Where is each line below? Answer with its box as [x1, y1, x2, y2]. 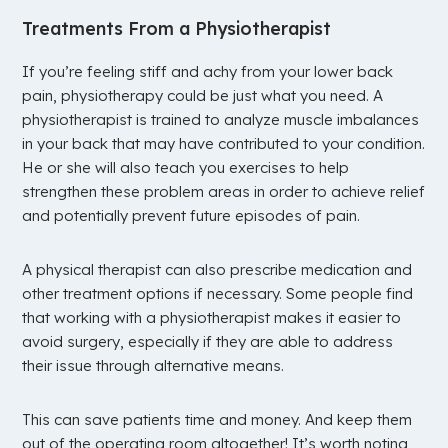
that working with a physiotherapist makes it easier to [22, 308, 402, 328]
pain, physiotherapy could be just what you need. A [22, 86, 384, 106]
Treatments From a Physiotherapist [22, 17, 332, 40]
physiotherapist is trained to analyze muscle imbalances [22, 110, 420, 130]
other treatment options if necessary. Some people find [22, 284, 414, 304]
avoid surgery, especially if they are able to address [22, 332, 394, 352]
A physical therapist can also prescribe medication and [22, 260, 413, 280]
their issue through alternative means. [22, 356, 285, 376]
